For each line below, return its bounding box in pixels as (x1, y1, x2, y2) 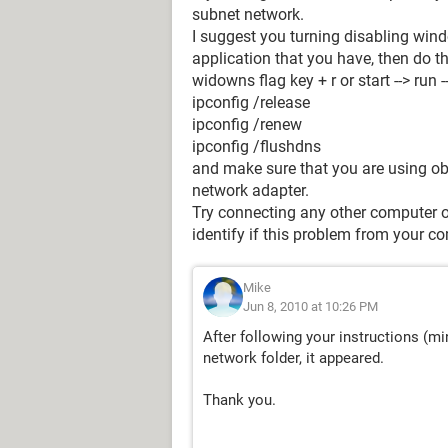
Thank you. (203, 391, 276, 409)
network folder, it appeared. (203, 349, 384, 367)
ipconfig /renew (192, 115, 302, 134)
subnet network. (192, 5, 304, 24)
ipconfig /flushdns (192, 137, 321, 156)
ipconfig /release (192, 93, 310, 112)
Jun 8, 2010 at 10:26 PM (243, 299, 378, 314)
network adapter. (192, 181, 309, 200)
